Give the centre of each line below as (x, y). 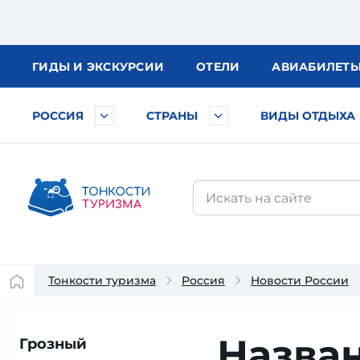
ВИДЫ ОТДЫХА (308, 116)
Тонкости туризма (102, 280)
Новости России (300, 280)
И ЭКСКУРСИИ (119, 67)
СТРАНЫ (172, 116)
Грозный (53, 344)
